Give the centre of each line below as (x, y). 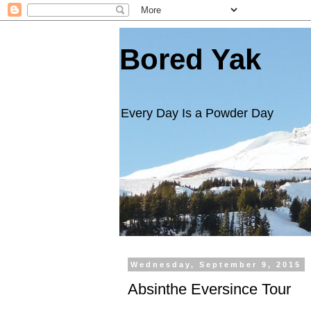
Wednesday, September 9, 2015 (216, 264)
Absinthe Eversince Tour (209, 289)
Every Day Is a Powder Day (197, 113)
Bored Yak (190, 59)
